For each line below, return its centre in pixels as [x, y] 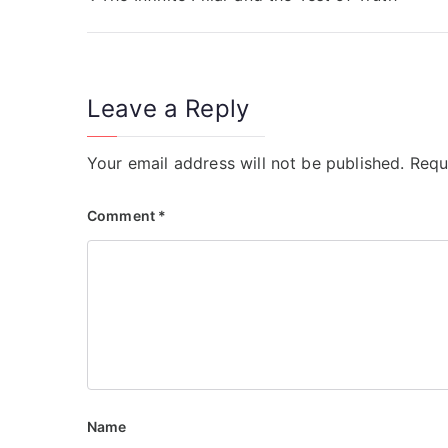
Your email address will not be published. [246, 163]
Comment [123, 216]
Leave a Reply [168, 109]
